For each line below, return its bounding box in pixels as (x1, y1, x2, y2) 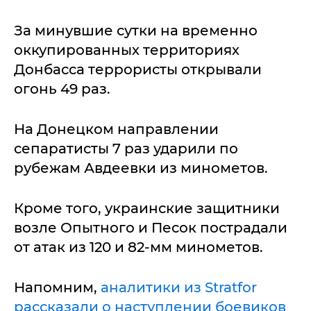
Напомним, (14, 279, 101, 296)
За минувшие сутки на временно (14, 22, 258, 39)
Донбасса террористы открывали (14, 61, 262, 78)
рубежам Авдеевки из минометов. (14, 160, 271, 176)
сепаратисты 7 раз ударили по (14, 140, 238, 157)
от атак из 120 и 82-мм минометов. (14, 239, 263, 255)
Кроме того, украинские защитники (14, 200, 280, 217)
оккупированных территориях (14, 42, 239, 58)
